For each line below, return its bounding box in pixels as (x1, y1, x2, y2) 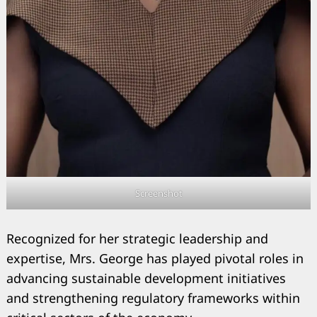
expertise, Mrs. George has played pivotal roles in (6, 250, 304, 267)
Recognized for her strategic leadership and (6, 230, 268, 248)
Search (36, 24, 64, 34)
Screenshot (134, 187, 183, 200)
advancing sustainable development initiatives (6, 270, 286, 287)
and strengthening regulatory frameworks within (6, 289, 300, 307)
